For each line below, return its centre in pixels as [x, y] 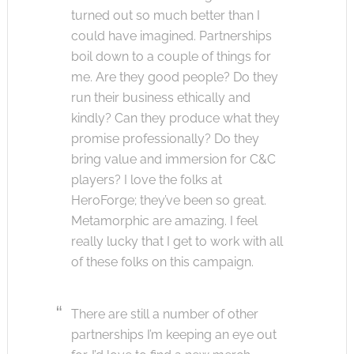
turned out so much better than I [165, 15]
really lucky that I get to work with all [177, 241]
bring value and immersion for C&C [173, 159]
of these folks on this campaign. [162, 262]
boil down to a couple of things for [171, 56]
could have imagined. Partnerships [171, 36]
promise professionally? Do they [165, 138]
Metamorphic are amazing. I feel [164, 220]
